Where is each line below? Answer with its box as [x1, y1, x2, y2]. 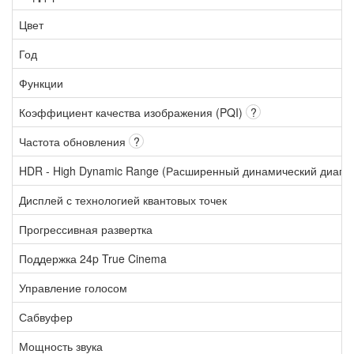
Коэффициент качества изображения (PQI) [19, 104, 246, 120]
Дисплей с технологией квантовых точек [19, 191, 227, 208]
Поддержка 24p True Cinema [19, 250, 167, 266]
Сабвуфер [19, 308, 73, 325]
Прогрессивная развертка [19, 220, 153, 237]
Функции [19, 74, 63, 91]
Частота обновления [19, 133, 129, 149]
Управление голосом [19, 279, 127, 296]
